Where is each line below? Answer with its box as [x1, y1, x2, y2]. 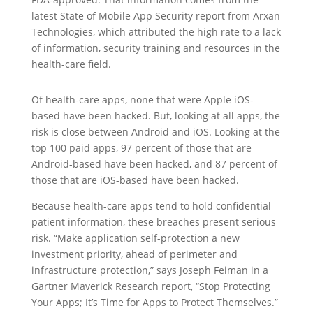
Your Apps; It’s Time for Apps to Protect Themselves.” [31, 296, 278, 309]
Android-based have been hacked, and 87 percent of [31, 157, 277, 170]
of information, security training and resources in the [31, 41, 280, 54]
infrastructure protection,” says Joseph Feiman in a [31, 263, 268, 277]
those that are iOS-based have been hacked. [31, 173, 239, 187]
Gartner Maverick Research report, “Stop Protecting [31, 279, 270, 293]
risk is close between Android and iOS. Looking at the [31, 125, 280, 138]
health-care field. [31, 57, 111, 71]
